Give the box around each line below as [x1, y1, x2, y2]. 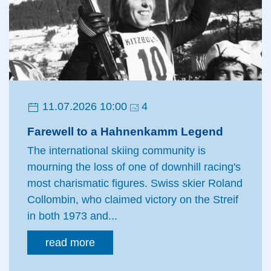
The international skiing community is [27, 145, 206, 157]
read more [45, 237, 95, 249]
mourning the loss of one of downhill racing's [27, 161, 241, 174]
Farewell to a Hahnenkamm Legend [27, 125, 223, 139]
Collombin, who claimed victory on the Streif [27, 194, 238, 206]
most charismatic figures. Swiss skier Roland [27, 177, 243, 190]
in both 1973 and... [27, 210, 117, 223]
